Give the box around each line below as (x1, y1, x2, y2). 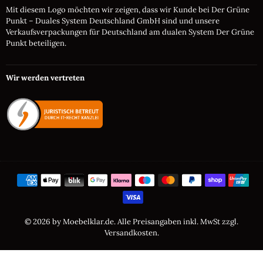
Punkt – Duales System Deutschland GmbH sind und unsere (6, 15, 220, 26)
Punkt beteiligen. (6, 38, 66, 48)
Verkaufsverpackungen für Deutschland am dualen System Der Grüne (6, 26, 254, 37)
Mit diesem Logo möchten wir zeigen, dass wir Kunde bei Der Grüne (6, 4, 249, 15)
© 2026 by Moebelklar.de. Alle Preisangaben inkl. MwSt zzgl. (25, 216, 238, 227)
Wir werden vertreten (6, 72, 85, 83)
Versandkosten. (104, 227, 159, 238)
